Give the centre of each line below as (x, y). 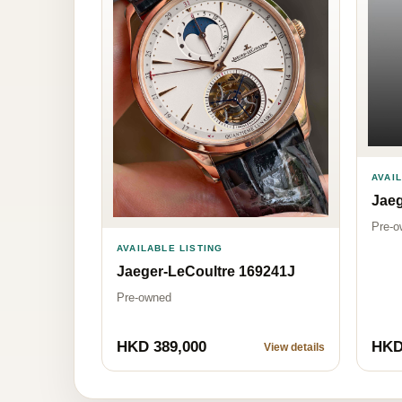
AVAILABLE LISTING (170, 248)
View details (294, 347)
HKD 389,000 (162, 346)
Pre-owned (144, 297)
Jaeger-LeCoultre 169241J (206, 271)
